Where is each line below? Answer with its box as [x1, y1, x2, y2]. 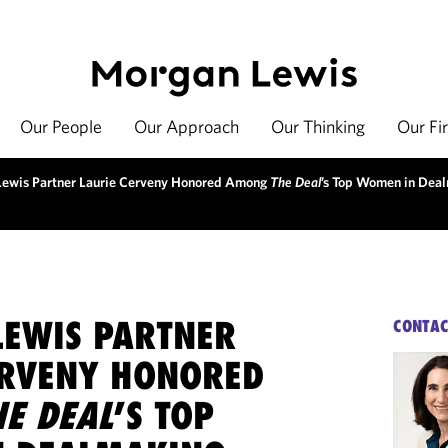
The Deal [270, 173, 321, 191]
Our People [20, 115, 102, 138]
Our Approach [134, 115, 239, 138]
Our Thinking [271, 115, 365, 138]
